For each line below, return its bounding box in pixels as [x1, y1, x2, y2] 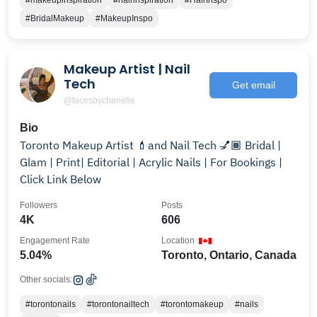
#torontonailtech [87, 299, 149, 309]
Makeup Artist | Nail [64, 60, 190, 78]
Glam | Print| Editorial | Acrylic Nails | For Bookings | [20, 155, 210, 169]
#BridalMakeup [25, 13, 84, 23]
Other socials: [20, 275, 72, 284]
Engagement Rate [20, 236, 90, 246]
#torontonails [25, 299, 76, 309]
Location [161, 236, 195, 246]
